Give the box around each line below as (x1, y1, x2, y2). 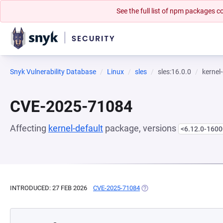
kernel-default (48, 123, 103, 133)
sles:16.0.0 (158, 68, 191, 76)
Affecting (10, 123, 48, 133)
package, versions (103, 123, 178, 133)
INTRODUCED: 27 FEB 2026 (10, 184, 87, 192)
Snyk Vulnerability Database (10, 68, 96, 76)
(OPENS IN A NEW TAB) (140, 184, 208, 192)
